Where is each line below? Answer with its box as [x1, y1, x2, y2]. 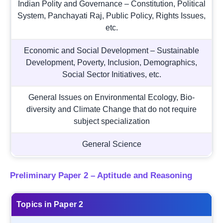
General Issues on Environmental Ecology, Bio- [28, 93, 195, 102]
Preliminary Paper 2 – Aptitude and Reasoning [10, 170, 192, 180]
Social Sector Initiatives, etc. [62, 70, 161, 79]
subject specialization [73, 116, 150, 125]
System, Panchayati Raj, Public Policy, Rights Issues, [17, 11, 206, 20]
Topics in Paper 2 [16, 200, 84, 209]
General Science [82, 139, 141, 148]
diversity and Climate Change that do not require [26, 105, 197, 113]
